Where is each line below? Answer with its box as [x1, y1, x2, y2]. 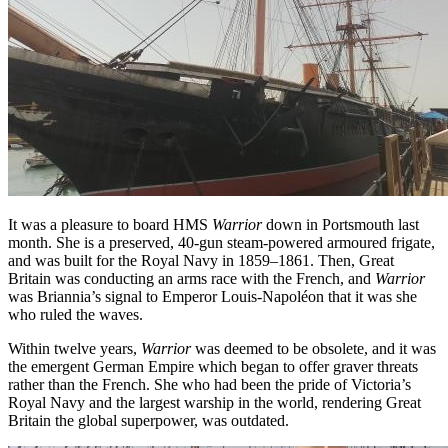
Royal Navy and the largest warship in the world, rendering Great [8, 393, 421, 411]
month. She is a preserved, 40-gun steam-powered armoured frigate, [8, 233, 435, 251]
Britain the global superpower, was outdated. [8, 411, 289, 429]
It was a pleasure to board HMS [8, 215, 212, 233]
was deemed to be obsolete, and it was [191, 339, 436, 357]
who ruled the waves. [8, 305, 143, 323]
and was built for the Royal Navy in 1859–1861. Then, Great [8, 251, 394, 269]
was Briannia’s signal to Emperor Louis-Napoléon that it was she [8, 287, 417, 305]
